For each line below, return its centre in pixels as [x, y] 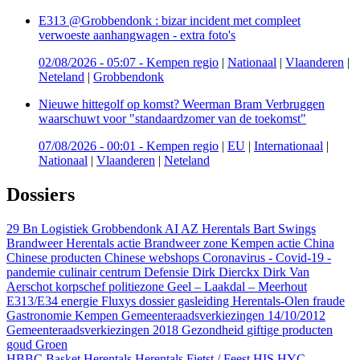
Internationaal [288, 145]
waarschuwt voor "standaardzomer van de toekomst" [172, 118]
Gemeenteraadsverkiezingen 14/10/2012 [223, 315]
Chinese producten [55, 257]
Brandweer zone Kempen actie [224, 243]
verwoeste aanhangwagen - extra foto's [137, 35]
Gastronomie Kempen [64, 315]
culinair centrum [101, 272]
